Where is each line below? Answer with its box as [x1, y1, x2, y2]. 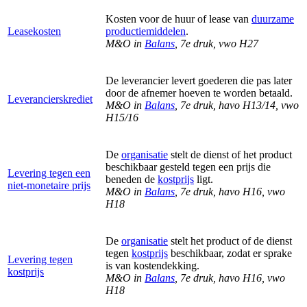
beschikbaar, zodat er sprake [168, 247, 292, 259]
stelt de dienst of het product [168, 148, 292, 160]
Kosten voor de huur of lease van [106, 12, 251, 25]
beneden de [106, 173, 158, 185]
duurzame [251, 12, 294, 25]
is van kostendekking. [106, 259, 199, 271]
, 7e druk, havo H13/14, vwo [175, 99, 299, 111]
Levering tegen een [8, 167, 90, 179]
